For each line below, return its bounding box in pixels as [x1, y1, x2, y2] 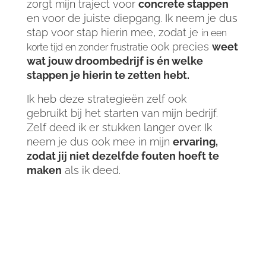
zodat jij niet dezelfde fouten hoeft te [26, 150, 219, 163]
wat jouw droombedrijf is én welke [26, 55, 203, 68]
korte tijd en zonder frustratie [26, 42, 148, 53]
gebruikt [26, 107, 68, 120]
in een [201, 27, 227, 39]
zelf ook [146, 93, 186, 106]
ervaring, [172, 135, 218, 148]
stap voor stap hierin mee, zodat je [26, 26, 201, 39]
